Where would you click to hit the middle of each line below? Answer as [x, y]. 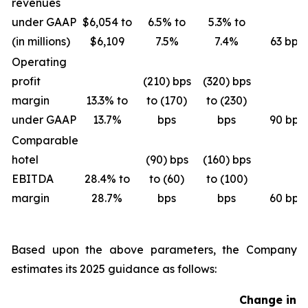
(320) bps [227, 81]
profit [26, 81]
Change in [267, 300]
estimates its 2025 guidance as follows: [114, 269]
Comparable [45, 140]
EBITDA [33, 179]
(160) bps [227, 159]
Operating [39, 62]
